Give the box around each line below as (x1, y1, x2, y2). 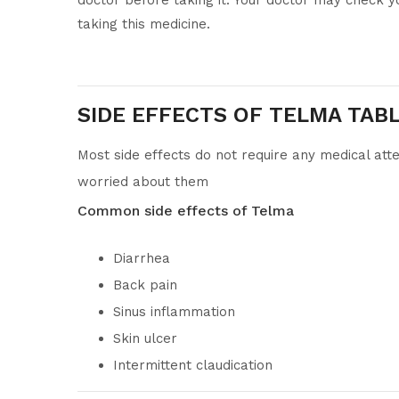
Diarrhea (113, 250, 170, 266)
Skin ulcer (113, 330, 177, 346)
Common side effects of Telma (77, 202, 294, 219)
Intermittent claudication (113, 357, 273, 373)
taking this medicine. (77, 16, 210, 32)
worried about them (77, 174, 208, 190)
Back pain (113, 277, 177, 293)
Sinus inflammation (113, 304, 235, 320)
